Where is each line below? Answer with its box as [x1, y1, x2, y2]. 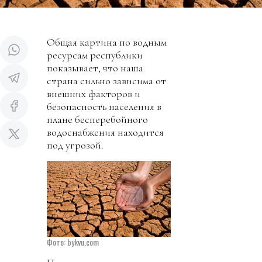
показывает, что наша [47, 61, 143, 75]
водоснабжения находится [47, 126, 164, 139]
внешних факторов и [47, 87, 140, 101]
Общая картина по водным [47, 36, 167, 49]
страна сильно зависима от [47, 74, 166, 88]
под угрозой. [47, 139, 104, 152]
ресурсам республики [47, 49, 143, 62]
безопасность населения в [47, 100, 161, 113]
